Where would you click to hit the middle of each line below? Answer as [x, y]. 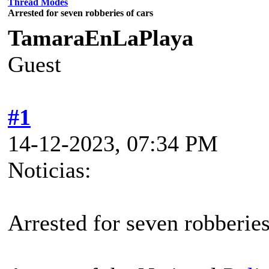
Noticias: [50, 170]
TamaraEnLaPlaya [101, 38]
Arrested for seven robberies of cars [80, 13]
